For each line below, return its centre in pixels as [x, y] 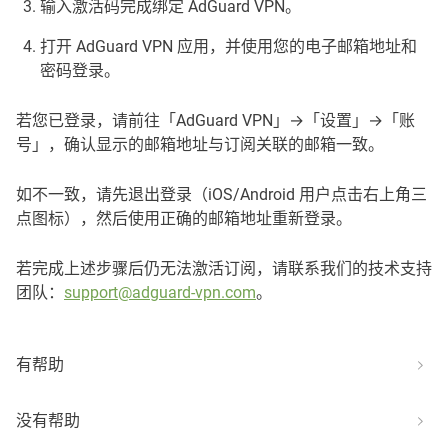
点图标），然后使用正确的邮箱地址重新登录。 [184, 218]
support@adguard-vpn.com [160, 292]
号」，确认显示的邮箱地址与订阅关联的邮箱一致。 [200, 144]
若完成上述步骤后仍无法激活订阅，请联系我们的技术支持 [224, 268]
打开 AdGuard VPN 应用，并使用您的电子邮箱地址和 [228, 46]
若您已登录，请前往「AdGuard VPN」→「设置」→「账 [215, 120]
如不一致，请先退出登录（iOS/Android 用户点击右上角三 [221, 194]
